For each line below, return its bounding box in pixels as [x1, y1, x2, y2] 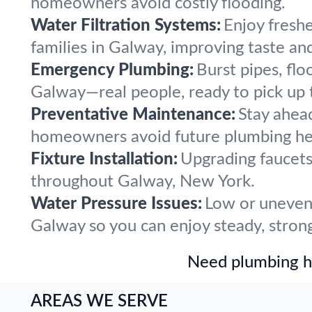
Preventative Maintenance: [31, 107, 235, 123]
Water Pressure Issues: [31, 196, 202, 212]
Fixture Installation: [31, 151, 178, 168]
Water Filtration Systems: [31, 17, 221, 34]
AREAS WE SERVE [31, 293, 168, 310]
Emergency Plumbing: [31, 62, 194, 79]
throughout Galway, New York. [31, 173, 255, 190]
